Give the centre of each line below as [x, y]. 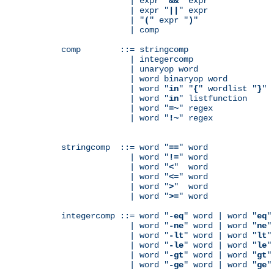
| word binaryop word [144, 79]
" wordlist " [228, 88]
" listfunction [213, 98]
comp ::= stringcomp [125, 49]
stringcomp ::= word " [115, 147]
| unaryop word [130, 69]
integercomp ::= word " [115, 216]
